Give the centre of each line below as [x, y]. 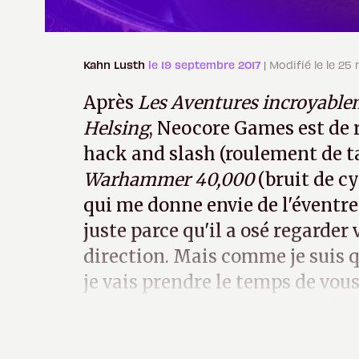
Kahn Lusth [116, 65]
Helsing [116, 129]
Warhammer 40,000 [171, 180]
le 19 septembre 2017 [206, 65]
